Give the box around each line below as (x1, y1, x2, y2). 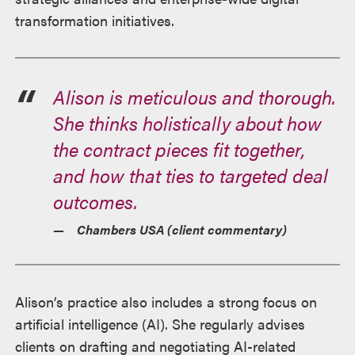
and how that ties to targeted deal (53, 161, 329, 189)
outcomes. (53, 187, 139, 215)
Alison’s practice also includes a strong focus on (15, 291, 318, 311)
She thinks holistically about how (53, 109, 323, 136)
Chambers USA (77, 219, 165, 239)
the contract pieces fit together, (53, 135, 306, 162)
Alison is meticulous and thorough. (53, 82, 337, 110)
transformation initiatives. (15, 10, 175, 30)
